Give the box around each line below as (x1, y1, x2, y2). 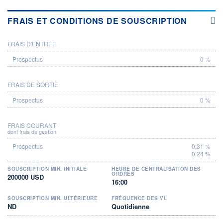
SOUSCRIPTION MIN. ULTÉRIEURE (7, 194, 98, 202)
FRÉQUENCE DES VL (111, 194, 167, 202)
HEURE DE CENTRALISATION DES (111, 165, 201, 172)
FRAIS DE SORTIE (7, 80, 58, 89)
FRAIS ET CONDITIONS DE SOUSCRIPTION (7, 14, 187, 26)
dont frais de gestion (7, 127, 56, 135)
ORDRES (111, 170, 134, 177)
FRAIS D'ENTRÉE (7, 39, 56, 48)
